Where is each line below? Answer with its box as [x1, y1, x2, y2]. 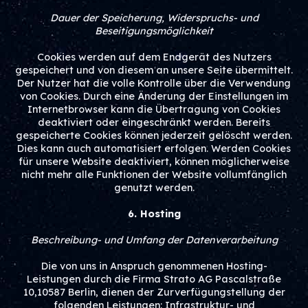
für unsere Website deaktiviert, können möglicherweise [19, 155, 289, 168]
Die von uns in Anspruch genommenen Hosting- [41, 260, 267, 272]
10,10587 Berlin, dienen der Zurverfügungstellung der [23, 286, 285, 298]
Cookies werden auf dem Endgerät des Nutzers [36, 51, 272, 63]
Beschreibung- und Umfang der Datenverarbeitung [30, 234, 278, 246]
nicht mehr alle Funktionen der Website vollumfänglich [21, 168, 287, 181]
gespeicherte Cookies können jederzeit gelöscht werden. [16, 129, 292, 142]
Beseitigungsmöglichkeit [95, 25, 213, 37]
